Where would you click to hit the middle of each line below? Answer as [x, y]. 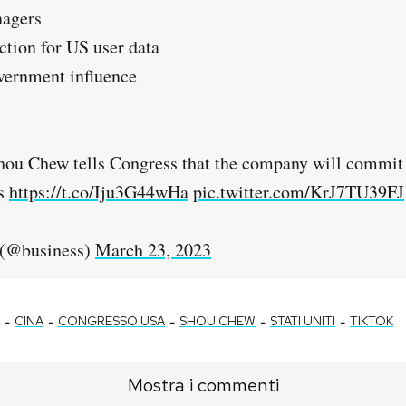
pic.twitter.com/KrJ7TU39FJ [299, 192]
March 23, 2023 [153, 250]
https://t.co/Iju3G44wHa [99, 192]
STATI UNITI [303, 321]
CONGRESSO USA [111, 321]
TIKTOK [372, 321]
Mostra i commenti [203, 386]
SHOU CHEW [217, 321]
